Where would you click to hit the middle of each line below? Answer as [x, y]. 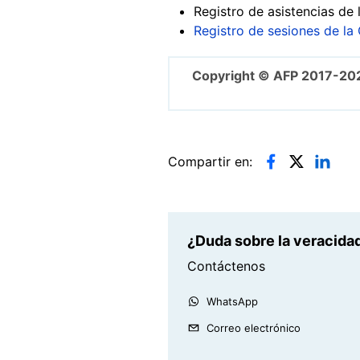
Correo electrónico [254, 327]
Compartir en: [210, 161]
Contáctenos [226, 266]
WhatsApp [232, 301]
